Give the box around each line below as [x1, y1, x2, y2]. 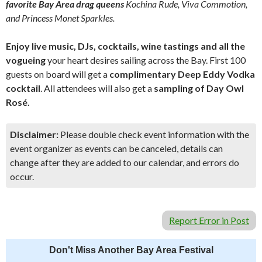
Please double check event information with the [58, 129, 249, 140]
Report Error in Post [169, 215, 249, 226]
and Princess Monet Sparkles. [6, 12, 115, 23]
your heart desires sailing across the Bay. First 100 [46, 54, 246, 65]
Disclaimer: [10, 129, 58, 140]
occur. [10, 171, 34, 182]
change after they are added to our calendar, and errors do [10, 157, 239, 168]
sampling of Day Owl [152, 82, 244, 94]
